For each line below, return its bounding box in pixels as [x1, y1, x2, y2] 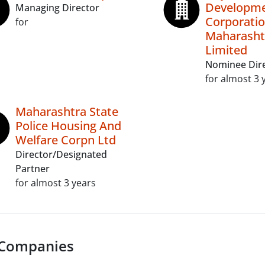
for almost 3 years [15, 176, 96, 189]
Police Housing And [15, 118, 121, 134]
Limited [205, 42, 247, 58]
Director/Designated [15, 148, 107, 161]
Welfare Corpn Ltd [15, 132, 116, 148]
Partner [15, 162, 50, 175]
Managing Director [15, 1, 99, 14]
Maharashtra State [15, 104, 118, 119]
